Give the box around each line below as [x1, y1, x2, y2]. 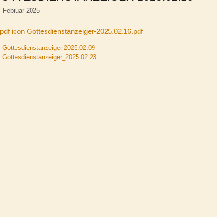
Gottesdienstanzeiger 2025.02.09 [2, 44, 95, 51]
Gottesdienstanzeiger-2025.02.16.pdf [25, 27, 143, 35]
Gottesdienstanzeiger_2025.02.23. [2, 53, 98, 61]
